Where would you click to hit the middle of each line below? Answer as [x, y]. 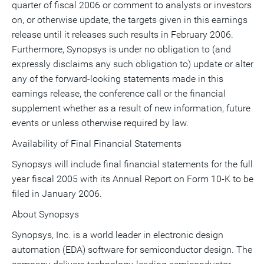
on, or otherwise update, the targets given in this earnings [130, 20]
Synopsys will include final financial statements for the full [132, 164]
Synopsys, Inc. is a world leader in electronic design [118, 235]
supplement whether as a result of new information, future [131, 108]
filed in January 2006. [57, 194]
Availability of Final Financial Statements [97, 143]
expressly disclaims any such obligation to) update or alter [133, 64]
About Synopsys [45, 214]
